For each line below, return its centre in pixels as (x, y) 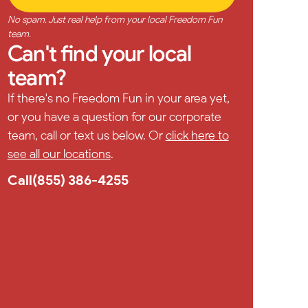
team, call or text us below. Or (86, 136)
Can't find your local (99, 54)
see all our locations (59, 154)
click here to (197, 136)
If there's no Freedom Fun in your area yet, (118, 99)
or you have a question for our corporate (114, 117)
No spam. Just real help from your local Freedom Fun (114, 20)
